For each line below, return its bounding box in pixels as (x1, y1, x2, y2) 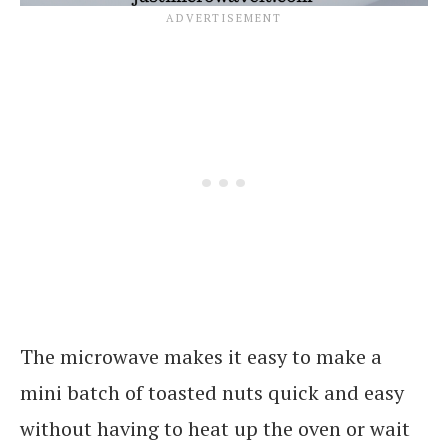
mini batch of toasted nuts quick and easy (20, 379, 404, 406)
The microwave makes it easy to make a (20, 343, 382, 370)
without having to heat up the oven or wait (20, 415, 410, 442)
